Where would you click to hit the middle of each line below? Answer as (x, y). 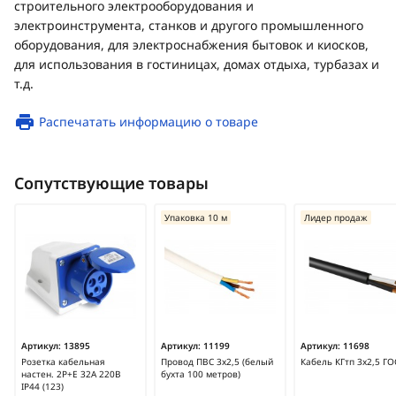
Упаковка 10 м (196, 217)
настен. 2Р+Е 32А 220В (71, 374)
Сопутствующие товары (111, 183)
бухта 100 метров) (201, 374)
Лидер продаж (336, 217)
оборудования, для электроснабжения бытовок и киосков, (191, 45)
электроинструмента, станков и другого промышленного (189, 25)
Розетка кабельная (63, 362)
